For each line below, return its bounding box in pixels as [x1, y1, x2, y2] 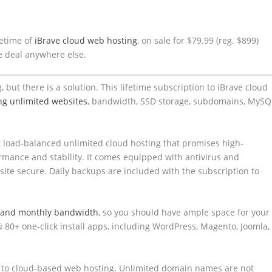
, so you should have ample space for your [98, 206, 270, 219]
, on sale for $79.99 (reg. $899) [137, 34, 259, 46]
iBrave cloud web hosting [35, 34, 138, 46]
